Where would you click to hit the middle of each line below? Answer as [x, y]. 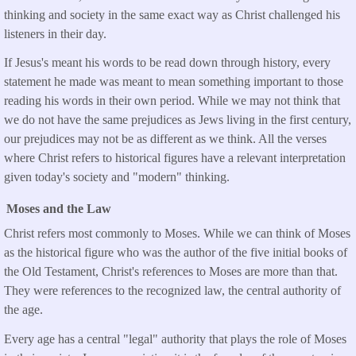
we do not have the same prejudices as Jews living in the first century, [178, 120]
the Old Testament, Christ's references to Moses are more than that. [171, 271]
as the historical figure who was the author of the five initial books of [176, 252]
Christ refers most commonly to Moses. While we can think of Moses [177, 233]
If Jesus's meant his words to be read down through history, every [167, 63]
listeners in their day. [55, 33]
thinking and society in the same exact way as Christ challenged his [172, 14]
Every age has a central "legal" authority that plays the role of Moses [175, 339]
